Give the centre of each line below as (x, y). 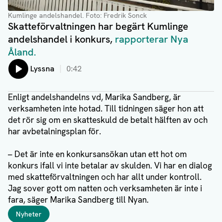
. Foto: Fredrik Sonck (114, 16)
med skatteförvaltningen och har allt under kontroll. (105, 177)
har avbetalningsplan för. (55, 132)
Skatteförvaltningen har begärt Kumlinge (98, 27)
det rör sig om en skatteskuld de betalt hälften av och (108, 120)
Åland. (22, 52)
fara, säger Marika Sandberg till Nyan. (78, 200)
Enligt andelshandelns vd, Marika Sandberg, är (94, 97)
